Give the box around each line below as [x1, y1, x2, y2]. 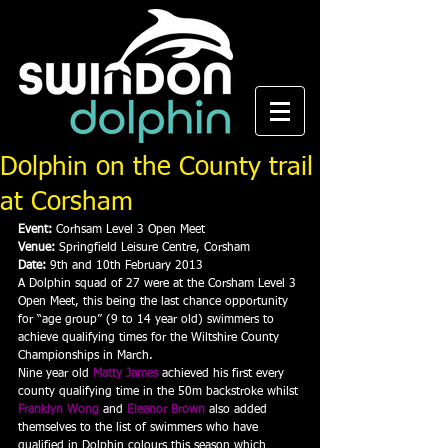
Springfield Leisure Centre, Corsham [55, 242, 250, 254]
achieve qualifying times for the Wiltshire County [18, 332, 283, 344]
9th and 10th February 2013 [46, 260, 203, 272]
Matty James [93, 368, 158, 380]
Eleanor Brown [127, 404, 205, 416]
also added [209, 404, 271, 416]
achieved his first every [162, 368, 288, 380]
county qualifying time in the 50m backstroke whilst [18, 386, 302, 398]
